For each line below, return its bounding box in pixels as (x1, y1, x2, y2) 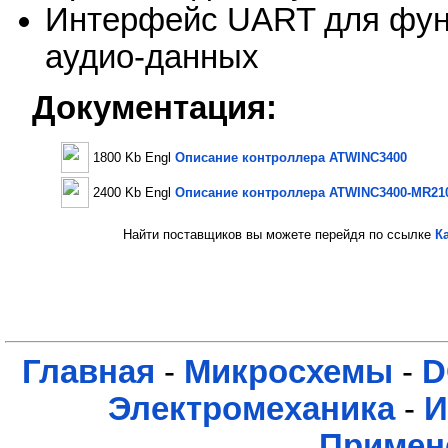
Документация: (31, 89, 277, 126)
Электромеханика (108, 391, 395, 428)
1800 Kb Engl (93, 150, 175, 166)
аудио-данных (45, 39, 259, 76)
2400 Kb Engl (93, 185, 175, 201)
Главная (21, 354, 155, 391)
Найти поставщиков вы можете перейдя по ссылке (107, 227, 435, 243)
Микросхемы (183, 354, 393, 391)
